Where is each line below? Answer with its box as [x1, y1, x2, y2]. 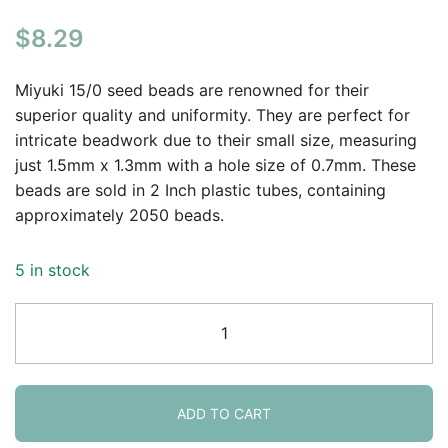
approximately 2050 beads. [15, 204, 224, 225]
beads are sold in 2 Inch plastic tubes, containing [15, 179, 386, 200]
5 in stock [15, 259, 90, 280]
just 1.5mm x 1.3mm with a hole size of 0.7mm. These [15, 154, 416, 175]
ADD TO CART [177, 404, 271, 422]
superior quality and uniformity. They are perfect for [15, 104, 410, 125]
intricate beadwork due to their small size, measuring [15, 129, 417, 150]
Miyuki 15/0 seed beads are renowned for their [15, 79, 369, 100]
